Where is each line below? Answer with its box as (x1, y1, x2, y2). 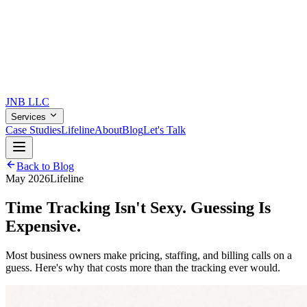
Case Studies (5, 124, 61, 136)
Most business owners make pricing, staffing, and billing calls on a (5, 249, 292, 261)
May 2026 (5, 173, 50, 184)
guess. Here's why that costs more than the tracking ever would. (5, 261, 280, 273)
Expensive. (5, 217, 81, 235)
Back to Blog (16, 160, 74, 172)
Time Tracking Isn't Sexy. (5, 198, 191, 217)
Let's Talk (143, 124, 186, 136)
